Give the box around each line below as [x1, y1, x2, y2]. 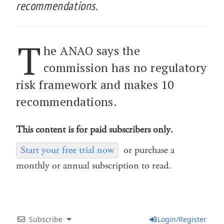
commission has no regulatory [43, 59, 207, 75]
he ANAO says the [43, 42, 140, 58]
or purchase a [123, 143, 174, 157]
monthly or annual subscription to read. [16, 158, 171, 172]
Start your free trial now [20, 143, 114, 157]
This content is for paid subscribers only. [16, 122, 173, 136]
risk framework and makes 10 [16, 76, 174, 92]
